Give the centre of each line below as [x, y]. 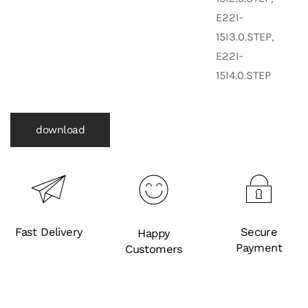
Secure [259, 232]
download [60, 130]
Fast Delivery [49, 232]
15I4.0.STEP [243, 75]
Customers [154, 249]
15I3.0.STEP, [245, 36]
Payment [259, 247]
